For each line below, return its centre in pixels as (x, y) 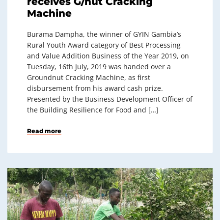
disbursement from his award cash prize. (95, 88)
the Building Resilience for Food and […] (93, 110)
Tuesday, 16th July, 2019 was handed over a (99, 67)
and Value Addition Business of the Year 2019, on (108, 56)
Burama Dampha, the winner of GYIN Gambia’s (104, 34)
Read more (44, 131)
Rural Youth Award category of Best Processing (104, 45)
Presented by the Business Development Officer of (110, 99)
